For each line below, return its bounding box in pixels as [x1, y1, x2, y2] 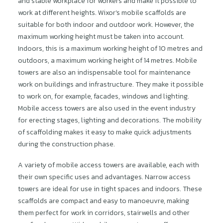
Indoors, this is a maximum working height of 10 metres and [18, 43, 203, 54]
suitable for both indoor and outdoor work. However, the [18, 19, 194, 30]
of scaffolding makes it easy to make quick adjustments [18, 127, 192, 137]
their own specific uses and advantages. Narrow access [18, 172, 191, 182]
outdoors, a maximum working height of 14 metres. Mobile [18, 55, 197, 66]
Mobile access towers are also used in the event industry [18, 103, 196, 113]
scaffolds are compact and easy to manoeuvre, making [18, 196, 189, 206]
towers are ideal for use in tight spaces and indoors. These [18, 184, 202, 194]
